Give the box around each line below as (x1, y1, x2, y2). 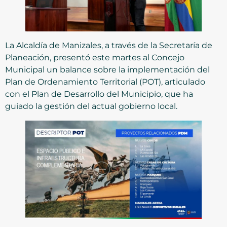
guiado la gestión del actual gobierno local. (5, 101, 177, 111)
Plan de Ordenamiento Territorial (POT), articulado (5, 77, 205, 87)
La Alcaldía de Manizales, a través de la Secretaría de (5, 41, 212, 51)
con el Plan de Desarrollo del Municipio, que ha (5, 89, 193, 99)
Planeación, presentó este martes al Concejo (5, 53, 184, 63)
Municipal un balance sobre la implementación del (5, 65, 210, 75)
